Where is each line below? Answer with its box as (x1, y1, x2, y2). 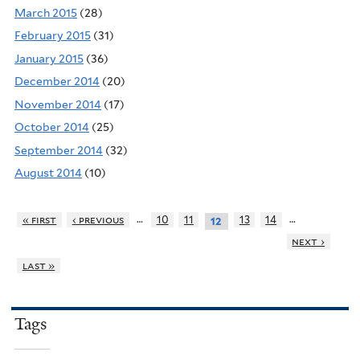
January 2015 (14, 51, 84, 65)
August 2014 (14, 166, 82, 180)
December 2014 (14, 75, 100, 88)
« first (22, 213, 57, 226)
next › (292, 235, 325, 248)
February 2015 (14, 29, 91, 43)
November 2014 (14, 97, 101, 111)
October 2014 (14, 121, 89, 134)
